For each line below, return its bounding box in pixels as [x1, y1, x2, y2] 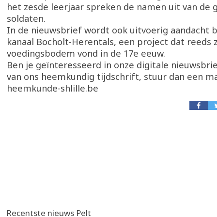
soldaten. [7, 13, 46, 24]
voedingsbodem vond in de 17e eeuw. [7, 47, 165, 59]
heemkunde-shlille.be [7, 82, 98, 94]
